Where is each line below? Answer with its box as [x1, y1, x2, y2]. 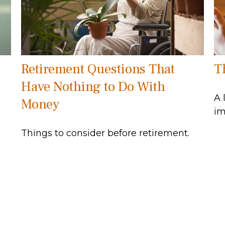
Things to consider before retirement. [21, 127, 190, 139]
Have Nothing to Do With [21, 77, 166, 95]
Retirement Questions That [21, 60, 175, 78]
